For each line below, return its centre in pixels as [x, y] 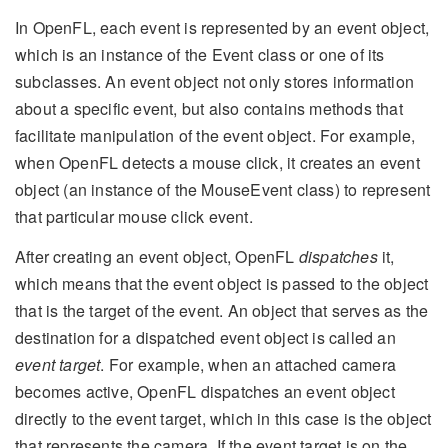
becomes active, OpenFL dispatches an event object [205, 392]
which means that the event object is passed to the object [222, 284]
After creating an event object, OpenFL [157, 257]
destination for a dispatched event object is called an [205, 338]
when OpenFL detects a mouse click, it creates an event [217, 162]
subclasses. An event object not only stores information [215, 81]
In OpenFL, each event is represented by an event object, [222, 27]
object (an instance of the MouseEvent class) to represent [223, 189]
